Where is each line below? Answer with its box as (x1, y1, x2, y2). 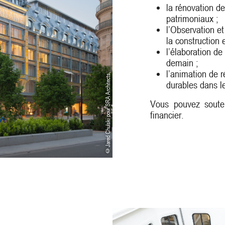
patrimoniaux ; (166, 12, 219, 25)
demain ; (166, 56, 199, 69)
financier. (150, 108, 184, 121)
